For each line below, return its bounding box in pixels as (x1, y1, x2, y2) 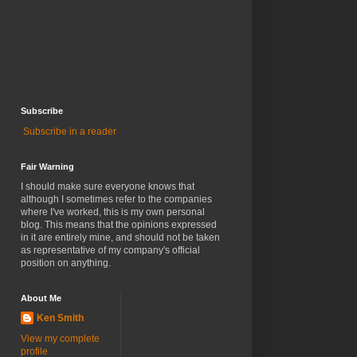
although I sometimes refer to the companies (21, 194, 212, 206)
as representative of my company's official (21, 245, 200, 257)
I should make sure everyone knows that (21, 181, 194, 193)
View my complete (21, 333, 100, 345)
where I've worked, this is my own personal (21, 206, 205, 218)
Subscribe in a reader (23, 126, 116, 138)
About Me (21, 293, 61, 304)
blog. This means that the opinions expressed (21, 219, 217, 231)
